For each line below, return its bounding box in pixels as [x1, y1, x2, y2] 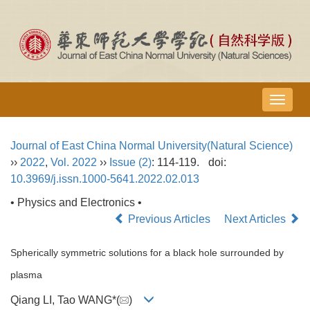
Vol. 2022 [51, 156, 97, 169]
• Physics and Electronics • [10, 197, 142, 209]
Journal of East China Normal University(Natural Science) [10, 140, 293, 152]
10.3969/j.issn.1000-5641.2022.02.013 [10, 173, 199, 185]
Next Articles [224, 213, 289, 226]
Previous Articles [125, 213, 213, 226]
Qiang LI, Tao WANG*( [10, 293, 120, 306]
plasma [10, 269, 42, 281]
